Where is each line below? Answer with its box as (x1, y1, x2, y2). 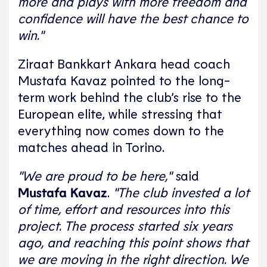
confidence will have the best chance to (18, 10, 249, 26)
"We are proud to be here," (18, 167, 175, 184)
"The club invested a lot (110, 184, 249, 200)
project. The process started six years (18, 218, 232, 234)
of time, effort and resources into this (18, 201, 229, 217)
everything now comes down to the (18, 122, 224, 138)
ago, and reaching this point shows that (18, 234, 249, 250)
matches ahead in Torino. (18, 139, 164, 155)
